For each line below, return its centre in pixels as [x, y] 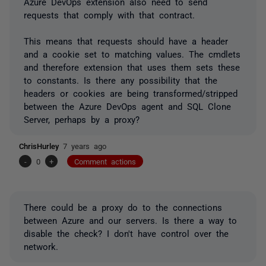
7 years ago [85, 145]
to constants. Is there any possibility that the [121, 80]
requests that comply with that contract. [109, 14]
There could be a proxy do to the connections [123, 207]
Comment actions [105, 161]
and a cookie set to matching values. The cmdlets [132, 53]
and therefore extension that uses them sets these [132, 66]
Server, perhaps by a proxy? [82, 119]
